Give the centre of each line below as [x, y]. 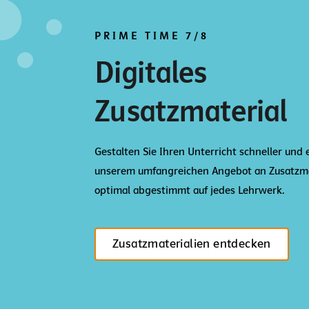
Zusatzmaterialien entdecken [192, 244]
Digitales [151, 73]
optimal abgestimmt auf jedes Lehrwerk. [189, 190]
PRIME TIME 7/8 [152, 36]
